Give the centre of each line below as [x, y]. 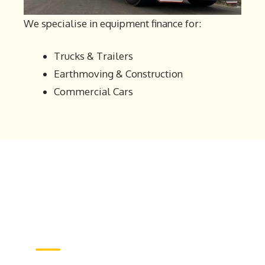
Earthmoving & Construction [118, 74]
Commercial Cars [93, 92]
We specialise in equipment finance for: [112, 23]
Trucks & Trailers [93, 56]
